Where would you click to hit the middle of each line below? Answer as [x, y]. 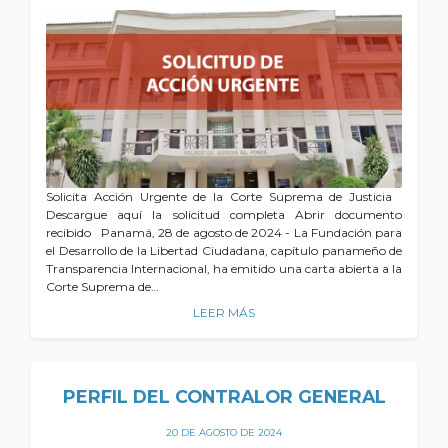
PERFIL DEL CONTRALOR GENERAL [224, 396]
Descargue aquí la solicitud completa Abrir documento [224, 214]
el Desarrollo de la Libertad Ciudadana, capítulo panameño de [224, 250]
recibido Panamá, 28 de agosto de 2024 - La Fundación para [224, 232]
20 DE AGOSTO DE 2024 [224, 432]
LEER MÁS [224, 312]
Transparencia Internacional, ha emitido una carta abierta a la [224, 268]
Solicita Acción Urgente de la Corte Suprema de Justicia [224, 196]
